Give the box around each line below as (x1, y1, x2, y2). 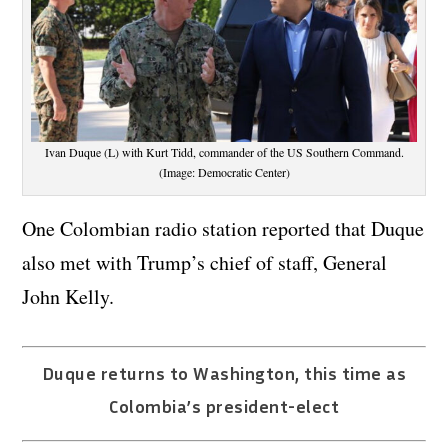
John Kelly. (22, 282, 115, 310)
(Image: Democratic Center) (158, 163, 290, 180)
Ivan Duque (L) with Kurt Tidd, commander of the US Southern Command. (44, 143, 404, 160)
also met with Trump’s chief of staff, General (22, 248, 388, 276)
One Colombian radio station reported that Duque (22, 214, 425, 242)
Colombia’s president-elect (109, 394, 339, 417)
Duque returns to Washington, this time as (41, 361, 407, 384)
